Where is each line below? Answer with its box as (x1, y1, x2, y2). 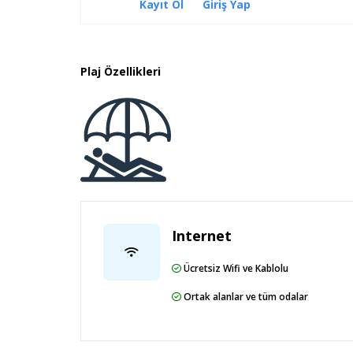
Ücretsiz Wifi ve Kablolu (181, 262, 288, 275)
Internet (172, 226, 232, 245)
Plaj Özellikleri (80, 64, 161, 79)
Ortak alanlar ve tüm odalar (181, 290, 308, 303)
